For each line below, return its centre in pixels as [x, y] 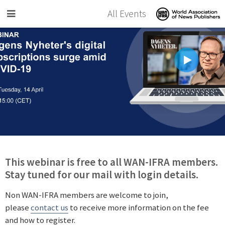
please [18, 207]
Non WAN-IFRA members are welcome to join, [87, 195]
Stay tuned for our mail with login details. [102, 175]
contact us [49, 207]
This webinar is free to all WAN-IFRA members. [111, 162]
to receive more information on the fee [139, 207]
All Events [127, 14]
